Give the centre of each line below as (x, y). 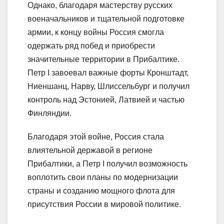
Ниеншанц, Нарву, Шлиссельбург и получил (108, 86)
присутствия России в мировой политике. (104, 204)
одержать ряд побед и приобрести (91, 46)
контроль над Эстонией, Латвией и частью (106, 100)
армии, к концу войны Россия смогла (96, 32)
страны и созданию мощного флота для (101, 191)
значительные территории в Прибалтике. (103, 59)
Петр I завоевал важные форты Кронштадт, (108, 73)
